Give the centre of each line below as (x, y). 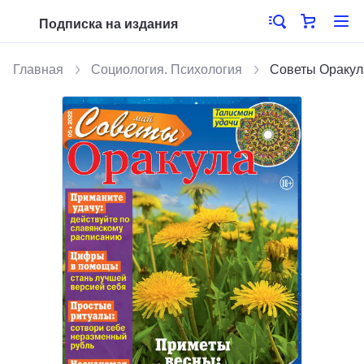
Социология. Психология (167, 69)
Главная (38, 69)
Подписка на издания (108, 24)
